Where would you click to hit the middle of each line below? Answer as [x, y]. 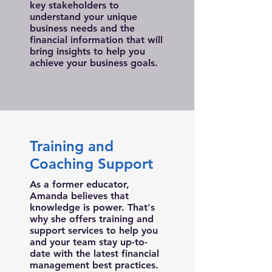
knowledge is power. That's [92, 207]
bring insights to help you [87, 51]
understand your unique [83, 17]
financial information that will [96, 40]
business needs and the [82, 28]
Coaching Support [91, 164]
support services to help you [94, 230]
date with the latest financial [94, 253]
